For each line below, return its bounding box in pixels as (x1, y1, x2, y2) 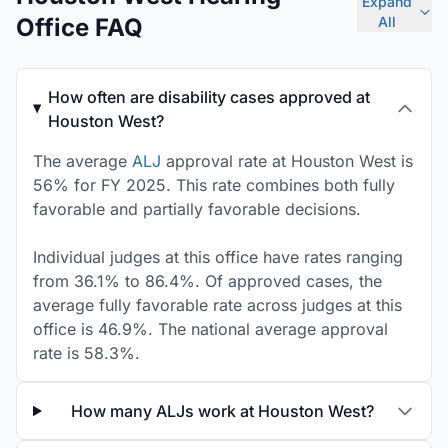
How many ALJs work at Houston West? (70, 401, 374, 421)
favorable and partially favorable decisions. (33, 199, 361, 219)
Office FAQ (16, 13, 143, 42)
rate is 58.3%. (33, 343, 140, 363)
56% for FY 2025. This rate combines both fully (33, 175, 395, 195)
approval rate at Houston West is (161, 151, 413, 171)
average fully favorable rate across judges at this (33, 295, 402, 315)
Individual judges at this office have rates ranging (33, 247, 403, 267)
